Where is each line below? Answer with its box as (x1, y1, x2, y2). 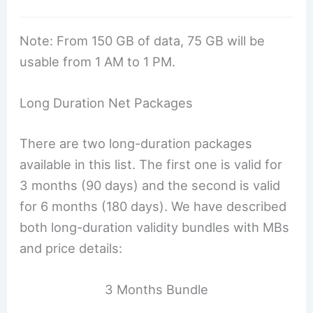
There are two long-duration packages (20, 135, 253, 151)
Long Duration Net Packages (20, 95, 194, 111)
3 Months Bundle (105, 281, 208, 297)
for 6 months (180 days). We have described (20, 198, 287, 214)
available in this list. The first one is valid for (20, 156, 283, 172)
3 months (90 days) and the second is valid (20, 177, 281, 193)
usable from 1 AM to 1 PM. (20, 54, 176, 70)
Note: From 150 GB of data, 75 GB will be (20, 33, 265, 49)
